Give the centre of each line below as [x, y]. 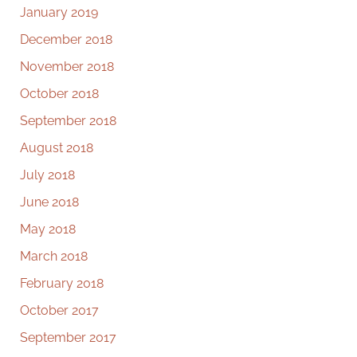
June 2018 [49, 202]
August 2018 [57, 148]
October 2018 [59, 94]
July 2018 [47, 175]
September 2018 [68, 121]
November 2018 [67, 67]
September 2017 [68, 338]
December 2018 [66, 40]
